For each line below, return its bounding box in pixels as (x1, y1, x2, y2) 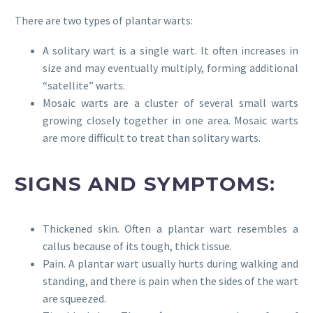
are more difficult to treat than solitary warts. (43, 131, 261, 145)
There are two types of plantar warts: (15, 13, 193, 28)
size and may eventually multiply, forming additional (43, 61, 298, 75)
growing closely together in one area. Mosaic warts (43, 113, 298, 128)
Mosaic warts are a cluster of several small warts (43, 96, 298, 110)
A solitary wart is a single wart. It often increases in (43, 43, 298, 58)
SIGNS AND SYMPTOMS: (15, 171, 276, 196)
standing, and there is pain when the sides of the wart (43, 274, 298, 289)
